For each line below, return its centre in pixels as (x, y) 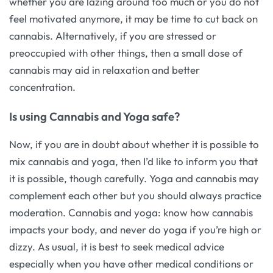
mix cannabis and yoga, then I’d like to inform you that (133, 161)
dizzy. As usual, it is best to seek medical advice (117, 246)
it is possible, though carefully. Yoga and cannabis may (134, 178)
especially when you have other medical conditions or (131, 263)
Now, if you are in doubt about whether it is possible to (134, 144)
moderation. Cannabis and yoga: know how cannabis (131, 212)
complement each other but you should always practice (135, 195)
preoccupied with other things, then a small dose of (126, 52)
